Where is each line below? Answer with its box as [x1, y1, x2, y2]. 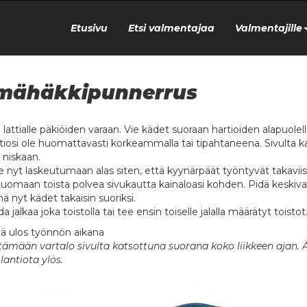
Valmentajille [234, 22, 302, 34]
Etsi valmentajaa [127, 22, 214, 34]
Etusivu [70, 22, 108, 34]
